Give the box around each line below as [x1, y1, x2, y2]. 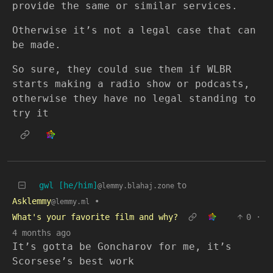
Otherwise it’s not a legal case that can [12, 24, 256, 37]
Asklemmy [12, 196, 51, 207]
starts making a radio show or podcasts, [12, 78, 250, 90]
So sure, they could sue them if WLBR [12, 63, 232, 76]
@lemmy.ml [51, 197, 90, 207]
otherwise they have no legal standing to [12, 93, 256, 105]
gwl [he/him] [39, 180, 97, 191]
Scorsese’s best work [12, 255, 134, 268]
